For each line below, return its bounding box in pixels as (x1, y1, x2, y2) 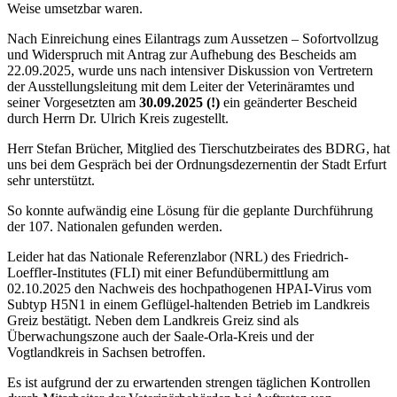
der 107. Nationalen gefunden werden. (7, 219, 222, 234)
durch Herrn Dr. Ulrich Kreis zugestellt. (7, 111, 229, 126)
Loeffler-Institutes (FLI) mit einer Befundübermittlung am (7, 265, 329, 280)
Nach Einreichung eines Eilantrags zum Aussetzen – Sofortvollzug (7, 31, 378, 46)
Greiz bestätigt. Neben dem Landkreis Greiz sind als (7, 313, 299, 328)
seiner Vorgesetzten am (7, 95, 139, 110)
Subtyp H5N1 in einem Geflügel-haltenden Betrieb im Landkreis (7, 297, 370, 312)
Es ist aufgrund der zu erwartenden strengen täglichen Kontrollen (7, 375, 370, 390)
